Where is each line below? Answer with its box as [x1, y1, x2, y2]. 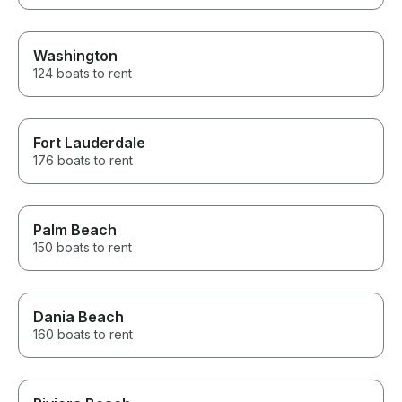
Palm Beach [33, 221, 117, 240]
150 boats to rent [33, 240, 132, 256]
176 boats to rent [33, 153, 133, 169]
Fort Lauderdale [33, 134, 145, 153]
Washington [33, 47, 118, 66]
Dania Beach [33, 308, 124, 327]
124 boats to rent [33, 66, 132, 82]
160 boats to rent [33, 327, 133, 343]
